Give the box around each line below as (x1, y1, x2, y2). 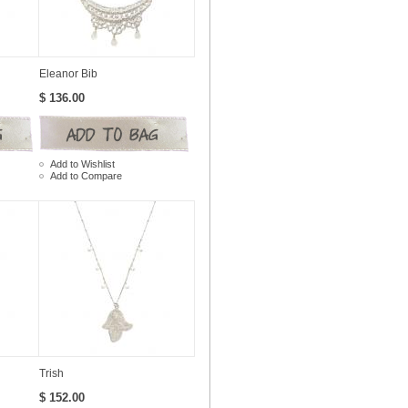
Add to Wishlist (50, 158, 115, 169)
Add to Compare (50, 169, 122, 181)
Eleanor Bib (39, 66, 97, 80)
